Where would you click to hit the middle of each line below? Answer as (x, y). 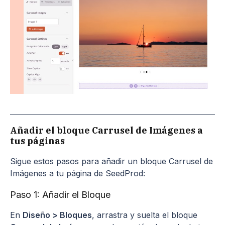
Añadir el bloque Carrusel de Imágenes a (106, 130)
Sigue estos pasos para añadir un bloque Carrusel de (111, 161)
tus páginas (37, 141)
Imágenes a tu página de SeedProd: (78, 173)
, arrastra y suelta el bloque (145, 215)
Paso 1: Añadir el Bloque (60, 194)
